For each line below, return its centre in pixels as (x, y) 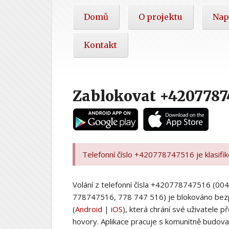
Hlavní (88, 10)
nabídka (91, 25)
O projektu (161, 17)
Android (89, 209)
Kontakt (100, 45)
